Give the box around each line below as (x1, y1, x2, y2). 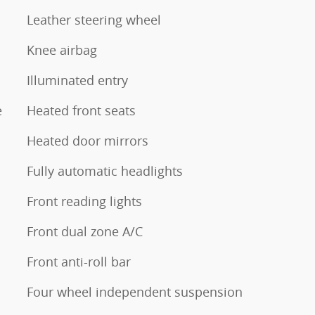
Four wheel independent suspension (27, 283, 243, 300)
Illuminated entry (27, 71, 128, 89)
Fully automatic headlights (27, 162, 183, 179)
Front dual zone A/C (27, 222, 143, 240)
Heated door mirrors (27, 131, 148, 149)
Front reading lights (27, 192, 142, 210)
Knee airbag (27, 41, 97, 58)
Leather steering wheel (27, 11, 161, 28)
